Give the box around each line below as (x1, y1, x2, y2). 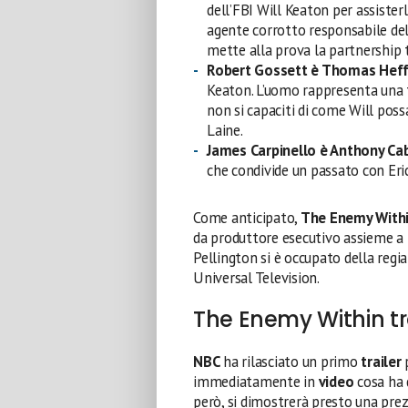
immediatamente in (193, 372, 319, 392)
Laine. (207, 120, 243, 140)
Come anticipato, (193, 208, 301, 228)
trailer (361, 352, 405, 372)
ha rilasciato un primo (219, 352, 362, 372)
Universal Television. (193, 268, 320, 288)
